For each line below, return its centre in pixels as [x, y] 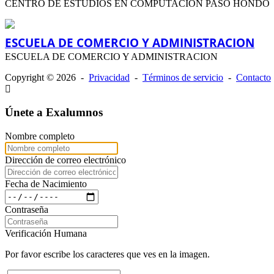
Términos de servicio [183, 77]
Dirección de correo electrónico [65, 160]
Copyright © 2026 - [47, 77]
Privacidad [109, 77]
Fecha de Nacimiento [46, 183]
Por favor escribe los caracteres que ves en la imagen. [107, 254]
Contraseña [27, 209]
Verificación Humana [46, 233]
